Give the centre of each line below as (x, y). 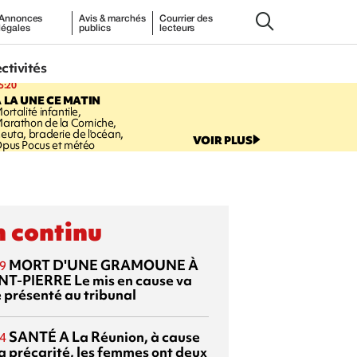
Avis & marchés (112, 18)
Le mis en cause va (132, 280)
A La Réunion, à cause (128, 336)
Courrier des (186, 18)
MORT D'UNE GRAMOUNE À (104, 265)
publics (95, 28)
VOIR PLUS (222, 140)
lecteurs (177, 28)
